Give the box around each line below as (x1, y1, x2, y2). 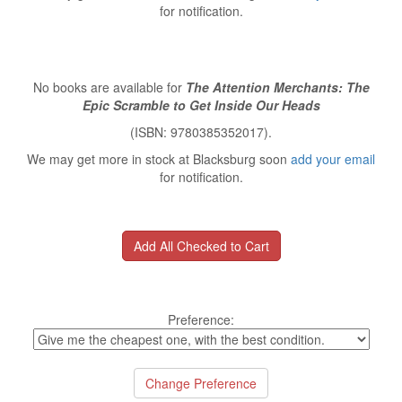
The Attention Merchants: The (185, 78, 370, 96)
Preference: (168, 310, 234, 328)
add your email (291, 150, 375, 168)
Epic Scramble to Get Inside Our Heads (82, 96, 320, 114)
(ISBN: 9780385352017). (130, 123, 272, 141)
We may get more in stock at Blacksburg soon (27, 150, 291, 168)
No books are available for (32, 78, 186, 96)
